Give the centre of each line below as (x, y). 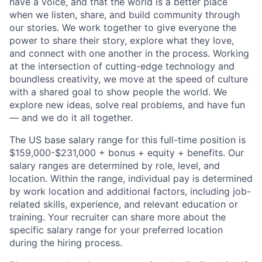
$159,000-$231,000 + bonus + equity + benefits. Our (127, 153)
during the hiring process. (66, 243)
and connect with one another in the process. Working (129, 54)
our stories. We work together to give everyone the (123, 28)
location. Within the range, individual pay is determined (131, 179)
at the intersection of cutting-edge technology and (122, 66)
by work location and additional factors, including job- (130, 192)
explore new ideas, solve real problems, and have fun (127, 105)
